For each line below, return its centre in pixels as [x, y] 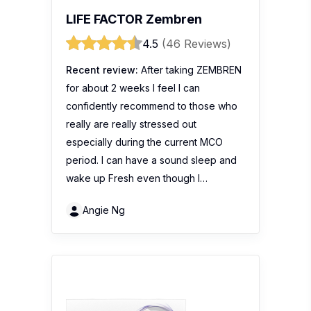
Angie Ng [104, 210]
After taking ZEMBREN [190, 69]
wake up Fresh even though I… [137, 178]
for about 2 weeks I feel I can [133, 87]
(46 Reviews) [196, 43]
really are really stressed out [131, 124]
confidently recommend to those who [152, 106]
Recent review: [102, 69]
